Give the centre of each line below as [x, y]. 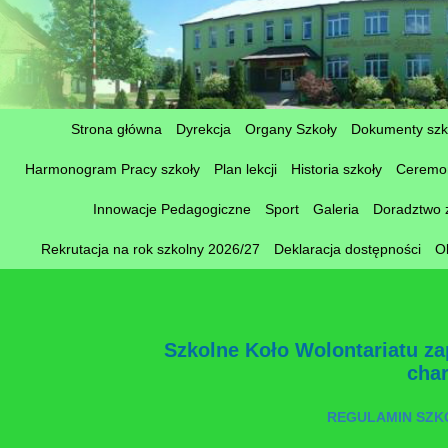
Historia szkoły [336, 169]
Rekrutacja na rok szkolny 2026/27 [150, 249]
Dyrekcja [203, 129]
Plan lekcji [245, 169]
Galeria [335, 209]
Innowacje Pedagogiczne [171, 209]
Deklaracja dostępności [347, 249]
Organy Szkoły [290, 129]
